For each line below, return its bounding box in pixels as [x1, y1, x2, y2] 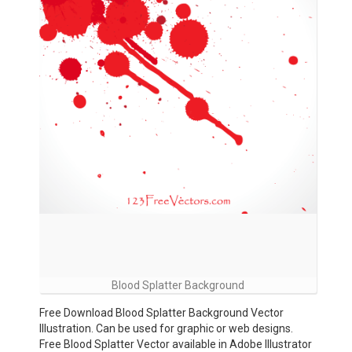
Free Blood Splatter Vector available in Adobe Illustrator [39, 338, 312, 350]
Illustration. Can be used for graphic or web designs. [39, 322, 293, 335]
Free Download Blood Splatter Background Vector [39, 306, 284, 319]
